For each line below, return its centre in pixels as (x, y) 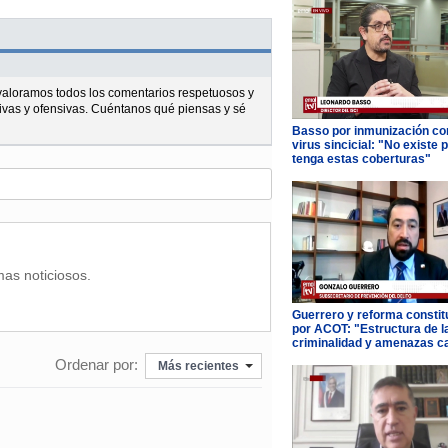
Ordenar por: (96, 365)
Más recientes (198, 365)
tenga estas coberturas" (361, 159)
